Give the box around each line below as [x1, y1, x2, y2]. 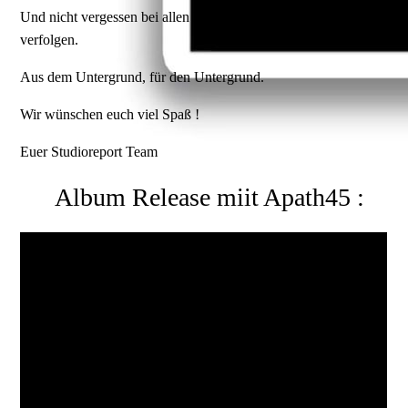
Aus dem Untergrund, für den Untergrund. [20, 69, 265, 86]
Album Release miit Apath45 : [47, 183, 364, 212]
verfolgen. [20, 32, 79, 48]
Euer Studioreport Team [20, 144, 162, 160]
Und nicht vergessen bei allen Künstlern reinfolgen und [20, 9, 338, 25]
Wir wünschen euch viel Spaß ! [20, 107, 200, 123]
